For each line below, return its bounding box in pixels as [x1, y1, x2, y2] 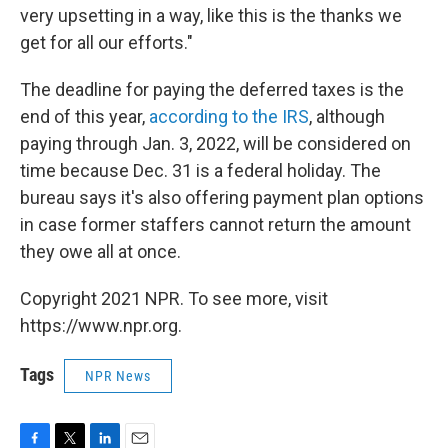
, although [309, 106, 385, 127]
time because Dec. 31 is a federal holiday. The [20, 160, 381, 181]
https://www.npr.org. [20, 315, 182, 336]
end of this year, [20, 106, 149, 127]
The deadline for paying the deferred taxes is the [20, 79, 404, 100]
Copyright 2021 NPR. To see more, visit [20, 288, 328, 309]
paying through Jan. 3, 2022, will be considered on [20, 133, 411, 154]
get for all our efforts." [20, 32, 193, 53]
